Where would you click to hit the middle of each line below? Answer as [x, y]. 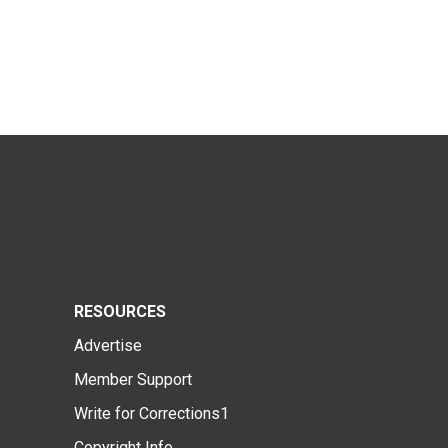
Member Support [133, 380]
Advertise [108, 346]
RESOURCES [120, 312]
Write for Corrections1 [151, 414]
